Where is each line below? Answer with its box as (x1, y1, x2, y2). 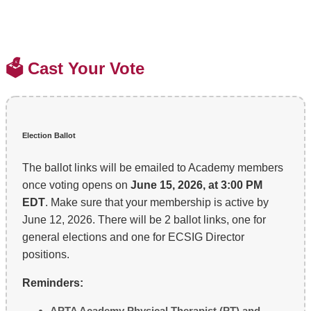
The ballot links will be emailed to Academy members (22, 162, 283, 174)
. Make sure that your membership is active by (45, 196, 269, 209)
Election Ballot (22, 131, 76, 140)
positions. (22, 249, 69, 261)
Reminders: (22, 277, 86, 289)
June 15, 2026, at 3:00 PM (131, 179, 262, 192)
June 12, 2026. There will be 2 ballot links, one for (22, 214, 266, 226)
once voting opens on (22, 179, 131, 192)
